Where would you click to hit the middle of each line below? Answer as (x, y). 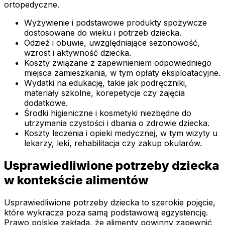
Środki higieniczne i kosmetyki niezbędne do (108, 113)
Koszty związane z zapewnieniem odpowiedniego (118, 63)
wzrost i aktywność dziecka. (78, 53)
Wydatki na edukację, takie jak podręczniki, (106, 83)
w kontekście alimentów (76, 180)
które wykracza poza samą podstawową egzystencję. (106, 213)
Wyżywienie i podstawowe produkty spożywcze (116, 23)
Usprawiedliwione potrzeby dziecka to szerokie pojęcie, (110, 203)
